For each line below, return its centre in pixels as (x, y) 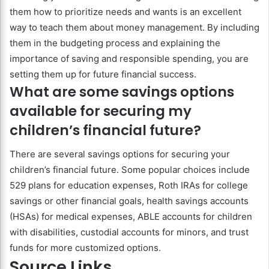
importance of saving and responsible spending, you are (129, 58)
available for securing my (101, 111)
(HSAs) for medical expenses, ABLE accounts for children (131, 217)
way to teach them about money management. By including (134, 27)
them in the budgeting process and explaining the (115, 43)
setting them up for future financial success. (103, 74)
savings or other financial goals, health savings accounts (129, 201)
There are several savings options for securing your (120, 154)
